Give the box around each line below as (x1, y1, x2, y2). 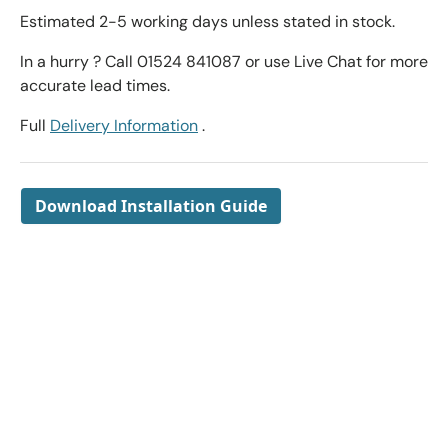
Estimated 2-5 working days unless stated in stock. (20, 11, 395, 33)
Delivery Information (50, 115, 198, 137)
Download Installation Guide (35, 195, 267, 218)
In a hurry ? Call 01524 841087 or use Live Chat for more (20, 51, 428, 73)
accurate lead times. (20, 75, 170, 97)
